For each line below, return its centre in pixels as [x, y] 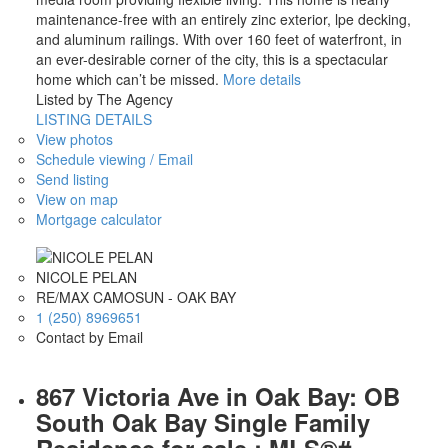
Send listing [72, 179]
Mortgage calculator [98, 219]
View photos [74, 139]
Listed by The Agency [104, 99]
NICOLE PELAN [86, 277]
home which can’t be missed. [127, 79]
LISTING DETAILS [93, 119]
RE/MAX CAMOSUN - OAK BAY [135, 297]
